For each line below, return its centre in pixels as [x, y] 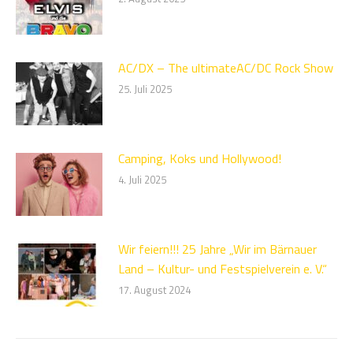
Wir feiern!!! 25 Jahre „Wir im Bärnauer [217, 249]
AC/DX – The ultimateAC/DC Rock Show [226, 68]
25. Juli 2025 [145, 89]
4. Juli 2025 [142, 180]
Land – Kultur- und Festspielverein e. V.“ [223, 269]
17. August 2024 [154, 290]
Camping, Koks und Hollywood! [200, 158]
